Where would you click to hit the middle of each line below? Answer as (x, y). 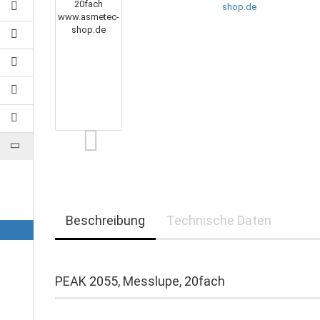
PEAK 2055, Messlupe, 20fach (140, 281)
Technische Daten (219, 220)
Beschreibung (106, 220)
